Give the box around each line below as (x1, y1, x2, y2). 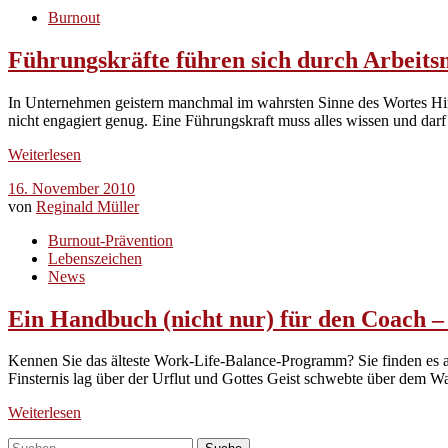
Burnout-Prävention (48, 231, 173, 249)
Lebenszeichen (48, 249, 142, 267)
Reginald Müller (36, 197, 139, 215)
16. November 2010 (8, 179, 135, 197)
